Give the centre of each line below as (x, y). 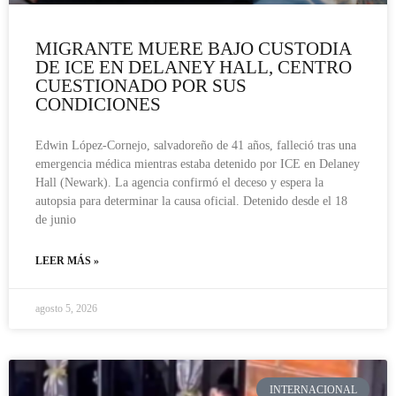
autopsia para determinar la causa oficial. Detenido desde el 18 (191, 202)
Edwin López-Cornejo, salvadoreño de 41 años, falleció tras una (196, 146)
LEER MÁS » (67, 261)
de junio (56, 220)
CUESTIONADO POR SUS (141, 86)
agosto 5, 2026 (66, 309)
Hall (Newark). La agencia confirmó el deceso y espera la (179, 183)
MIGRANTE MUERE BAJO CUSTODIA (193, 49)
